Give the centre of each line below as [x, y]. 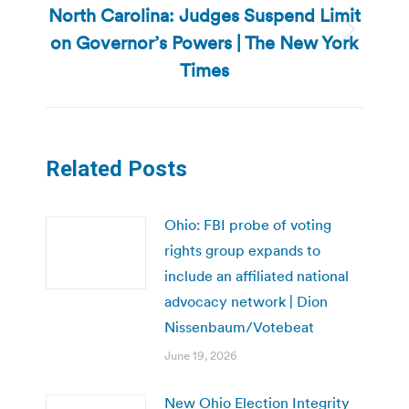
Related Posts [116, 168]
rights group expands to [242, 250]
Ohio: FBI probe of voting [248, 224]
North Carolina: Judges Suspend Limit [204, 15]
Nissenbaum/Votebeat [239, 326]
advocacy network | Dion [246, 301]
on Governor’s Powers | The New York [204, 42]
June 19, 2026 [201, 355]
